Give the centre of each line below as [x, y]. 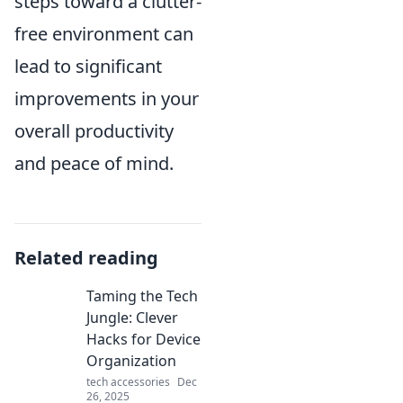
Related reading [86, 258]
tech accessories [128, 382]
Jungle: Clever [132, 318]
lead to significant [88, 67]
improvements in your [107, 99]
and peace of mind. [94, 164]
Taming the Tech [142, 296]
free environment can [104, 34]
